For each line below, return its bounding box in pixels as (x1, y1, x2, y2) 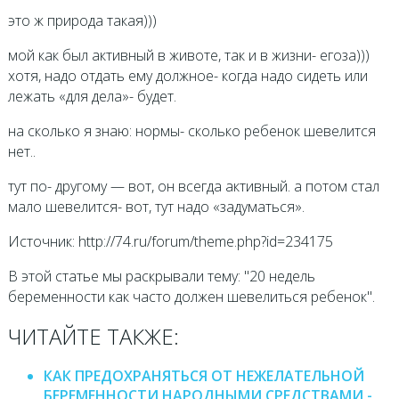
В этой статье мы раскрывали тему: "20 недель (7, 266, 315, 287)
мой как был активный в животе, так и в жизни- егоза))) (7, 45, 370, 66)
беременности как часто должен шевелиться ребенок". (7, 287, 375, 307)
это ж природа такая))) (7, 11, 157, 31)
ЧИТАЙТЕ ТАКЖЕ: (7, 322, 179, 352)
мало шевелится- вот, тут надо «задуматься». (7, 197, 305, 217)
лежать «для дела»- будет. (7, 86, 176, 107)
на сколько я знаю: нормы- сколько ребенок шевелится (7, 121, 376, 142)
